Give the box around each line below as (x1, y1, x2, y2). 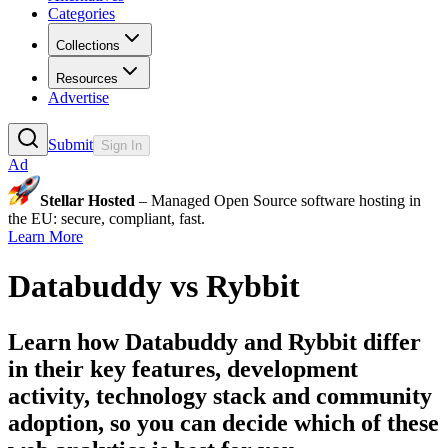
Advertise (48, 89, 109, 107)
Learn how (8, 328, 125, 355)
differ (357, 328, 421, 355)
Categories (48, 5, 115, 23)
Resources (56, 71, 118, 87)
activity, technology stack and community (8, 382, 432, 409)
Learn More (8, 228, 83, 246)
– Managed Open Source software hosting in (135, 192, 421, 210)
